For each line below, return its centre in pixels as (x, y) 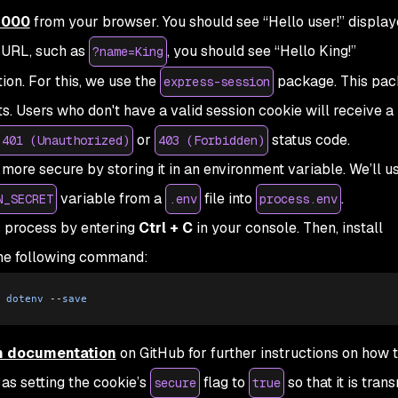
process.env (298, 199)
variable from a (111, 199)
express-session (216, 82)
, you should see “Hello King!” (261, 51)
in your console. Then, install (287, 228)
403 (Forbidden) (211, 140)
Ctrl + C (165, 228)
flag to (224, 383)
